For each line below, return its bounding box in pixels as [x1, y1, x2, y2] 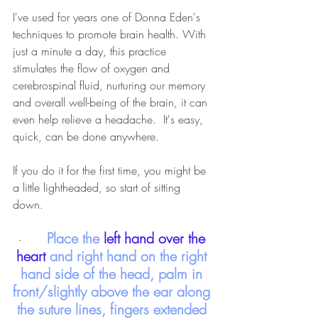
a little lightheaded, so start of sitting [13, 179, 184, 195]
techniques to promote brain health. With [13, 26, 209, 42]
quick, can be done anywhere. [13, 128, 166, 144]
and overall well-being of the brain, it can [13, 94, 211, 110]
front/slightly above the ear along [13, 281, 214, 301]
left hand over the [99, 228, 209, 248]
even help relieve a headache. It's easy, [13, 111, 207, 127]
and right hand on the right [50, 246, 211, 265]
